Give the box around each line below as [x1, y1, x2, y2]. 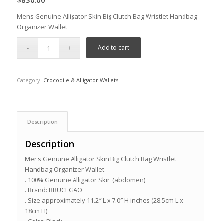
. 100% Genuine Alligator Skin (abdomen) [24, 175, 145, 184]
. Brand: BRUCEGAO [24, 185, 82, 195]
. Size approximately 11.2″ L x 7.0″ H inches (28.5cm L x [24, 196, 183, 205]
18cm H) [24, 206, 47, 216]
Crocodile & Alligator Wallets [43, 76, 118, 84]
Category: [16, 76, 43, 84]
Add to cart [98, 43, 130, 52]
